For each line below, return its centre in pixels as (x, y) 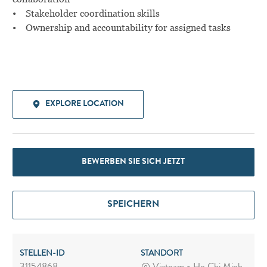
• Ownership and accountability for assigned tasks (121, 27)
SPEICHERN (133, 205)
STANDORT (162, 254)
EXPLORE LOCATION (84, 104)
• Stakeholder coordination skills (86, 13)
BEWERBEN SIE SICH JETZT (133, 162)
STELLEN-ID (42, 254)
